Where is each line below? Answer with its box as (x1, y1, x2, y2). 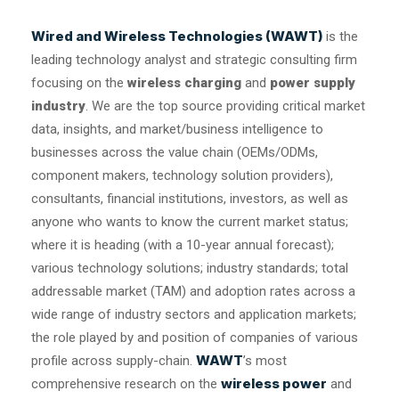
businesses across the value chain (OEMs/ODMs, (31, 143, 318, 160)
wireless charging (127, 74, 241, 91)
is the (326, 28, 358, 45)
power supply (266, 74, 355, 91)
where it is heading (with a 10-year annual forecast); (31, 236, 334, 253)
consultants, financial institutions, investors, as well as (31, 190, 348, 207)
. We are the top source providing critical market (85, 97, 365, 114)
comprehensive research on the (31, 375, 217, 392)
